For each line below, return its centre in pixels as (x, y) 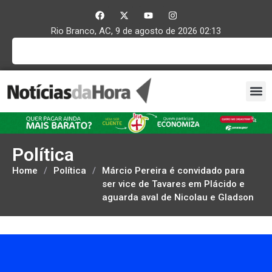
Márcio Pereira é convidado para (173, 170)
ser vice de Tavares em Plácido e (173, 184)
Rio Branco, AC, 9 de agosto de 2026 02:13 (136, 31)
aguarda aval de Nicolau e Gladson (178, 197)
